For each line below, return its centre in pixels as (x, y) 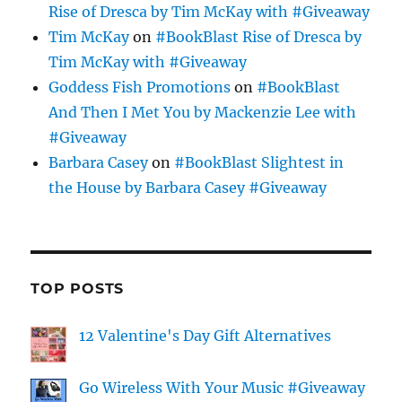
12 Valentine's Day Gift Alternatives (205, 336)
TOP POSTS (78, 289)
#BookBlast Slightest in (259, 163)
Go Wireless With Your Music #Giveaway (223, 388)
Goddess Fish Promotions (140, 87)
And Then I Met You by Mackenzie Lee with (203, 113)
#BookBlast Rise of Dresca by (259, 37)
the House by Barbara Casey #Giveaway (188, 188)
